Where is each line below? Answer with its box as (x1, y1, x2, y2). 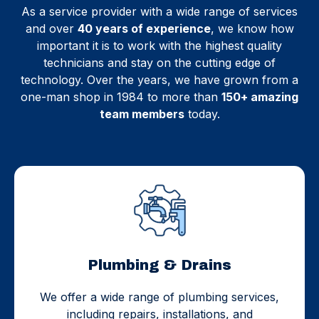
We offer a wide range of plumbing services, (40, 289, 279, 304)
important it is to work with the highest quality (37, 38, 282, 53)
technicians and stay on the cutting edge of (43, 55, 276, 70)
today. (184, 106, 220, 121)
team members (99, 106, 184, 121)
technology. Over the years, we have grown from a (21, 72, 298, 87)
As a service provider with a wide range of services (21, 4, 298, 19)
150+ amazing (221, 89, 298, 104)
